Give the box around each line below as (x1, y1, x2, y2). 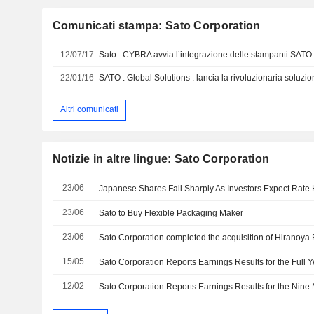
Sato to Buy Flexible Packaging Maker (99, 207, 244, 218)
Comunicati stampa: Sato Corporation (52, 19, 261, 32)
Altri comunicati (60, 104, 118, 115)
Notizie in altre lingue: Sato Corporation (52, 152, 270, 165)
